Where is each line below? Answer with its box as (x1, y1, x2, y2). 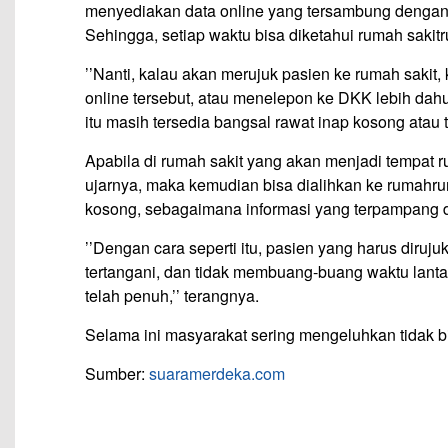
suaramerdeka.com (149, 362, 285, 386)
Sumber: (85, 362, 149, 386)
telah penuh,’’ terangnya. (85, 284, 259, 308)
